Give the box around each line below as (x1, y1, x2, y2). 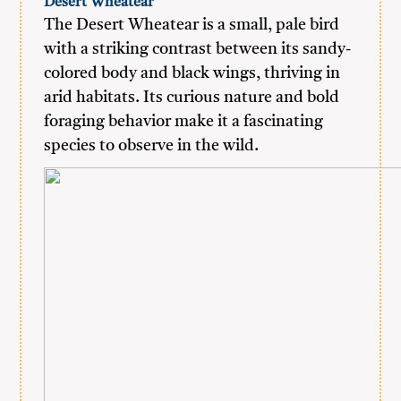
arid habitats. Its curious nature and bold (44, 90, 340, 106)
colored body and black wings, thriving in (44, 65, 341, 81)
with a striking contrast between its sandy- (44, 41, 352, 57)
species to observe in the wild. (44, 138, 260, 154)
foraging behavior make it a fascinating (44, 114, 324, 130)
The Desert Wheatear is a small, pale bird (44, 17, 340, 33)
